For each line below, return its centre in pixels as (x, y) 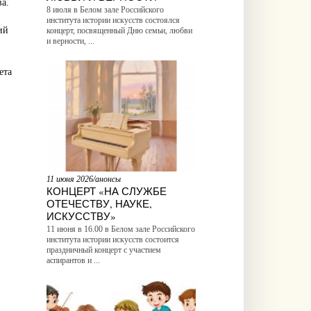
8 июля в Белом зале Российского (105, 9)
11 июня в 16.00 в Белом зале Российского (120, 229)
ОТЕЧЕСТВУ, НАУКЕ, (99, 203)
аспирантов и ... (73, 260)
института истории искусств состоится (112, 239)
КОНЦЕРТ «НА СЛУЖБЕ (106, 191)
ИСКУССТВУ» (81, 216)
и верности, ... (70, 41)
